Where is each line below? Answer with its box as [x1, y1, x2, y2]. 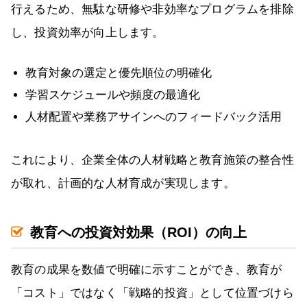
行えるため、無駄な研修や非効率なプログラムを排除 [11, 3, 294, 16]
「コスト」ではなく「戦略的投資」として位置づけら [11, 286, 294, 300]
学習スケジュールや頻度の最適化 [25, 88, 200, 102]
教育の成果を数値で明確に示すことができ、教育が [11, 263, 282, 277]
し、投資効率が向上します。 [11, 26, 164, 40]
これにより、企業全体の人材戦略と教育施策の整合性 [11, 153, 294, 167]
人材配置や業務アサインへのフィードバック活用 [25, 110, 282, 124]
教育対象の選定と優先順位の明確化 [25, 66, 212, 80]
